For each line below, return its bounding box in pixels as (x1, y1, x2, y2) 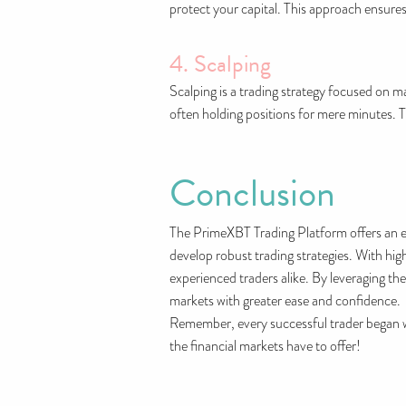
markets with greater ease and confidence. (169, 291, 401, 311)
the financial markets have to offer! (169, 336, 361, 356)
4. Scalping (169, 46, 271, 82)
